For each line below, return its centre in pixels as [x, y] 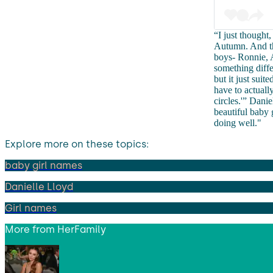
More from [31, 229]
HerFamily [82, 229]
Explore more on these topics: [77, 144]
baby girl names [44, 165]
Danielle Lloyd [39, 186]
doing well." [237, 122]
